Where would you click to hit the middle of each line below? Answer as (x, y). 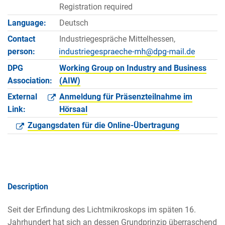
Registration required (96, 7)
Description (28, 186)
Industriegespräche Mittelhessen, (117, 39)
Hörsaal (73, 109)
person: (21, 52)
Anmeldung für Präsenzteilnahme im (126, 97)
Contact (21, 39)
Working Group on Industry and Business (133, 68)
